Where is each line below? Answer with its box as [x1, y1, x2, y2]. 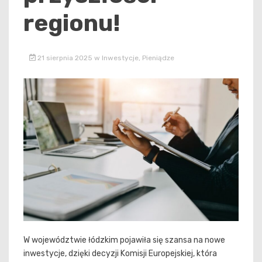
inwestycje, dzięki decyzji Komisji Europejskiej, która [23, 249, 217, 259]
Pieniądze [142, 53, 174, 62]
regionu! [23, 9, 120, 37]
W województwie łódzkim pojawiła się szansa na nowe [23, 235, 225, 246]
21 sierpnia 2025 [35, 53, 94, 62]
